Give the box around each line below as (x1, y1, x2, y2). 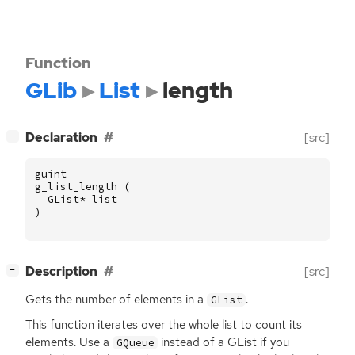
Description (25, 263, 97, 281)
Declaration (25, 129, 97, 147)
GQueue (116, 335, 155, 349)
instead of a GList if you (158, 334, 290, 350)
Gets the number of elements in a (25, 292, 207, 308)
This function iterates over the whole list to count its (25, 316, 302, 333)
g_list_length (35, 179, 117, 193)
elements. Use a (25, 334, 113, 350)
